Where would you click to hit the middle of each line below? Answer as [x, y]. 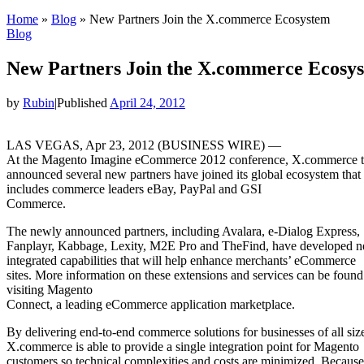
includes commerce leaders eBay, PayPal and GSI [134, 188]
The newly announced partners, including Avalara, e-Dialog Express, [183, 231]
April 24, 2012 [147, 102]
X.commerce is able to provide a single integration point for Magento [183, 346]
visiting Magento [50, 289]
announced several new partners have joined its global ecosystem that [184, 174]
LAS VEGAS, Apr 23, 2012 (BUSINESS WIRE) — [144, 145]
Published [83, 102]
